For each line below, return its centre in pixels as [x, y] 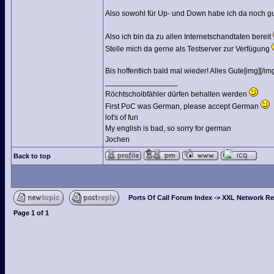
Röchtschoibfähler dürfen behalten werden [177, 94]
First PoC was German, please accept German [183, 106]
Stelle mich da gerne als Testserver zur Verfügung [188, 49]
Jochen [117, 139]
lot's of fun [122, 117]
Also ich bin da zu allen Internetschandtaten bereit [189, 37]
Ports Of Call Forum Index [170, 198]
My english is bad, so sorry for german [168, 128]
